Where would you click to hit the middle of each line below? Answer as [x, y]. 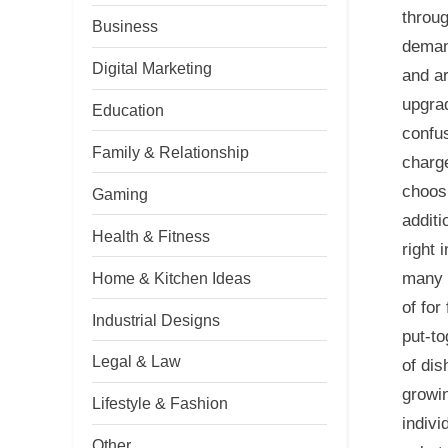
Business [125, 26]
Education [128, 110]
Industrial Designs [156, 319]
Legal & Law [136, 361]
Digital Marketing [152, 68]
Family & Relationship [170, 151]
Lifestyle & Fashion [160, 403]
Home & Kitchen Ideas [171, 277]
